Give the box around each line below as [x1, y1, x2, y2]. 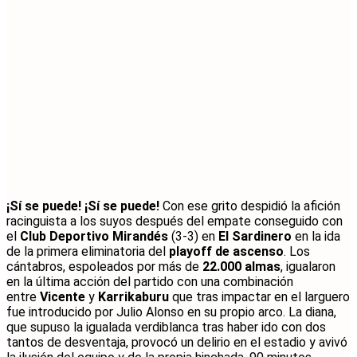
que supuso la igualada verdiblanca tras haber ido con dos [6, 319, 326, 335]
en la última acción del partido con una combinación [6, 273, 293, 289]
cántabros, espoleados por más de [6, 258, 202, 274]
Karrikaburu [98, 288, 172, 304]
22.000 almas [202, 258, 280, 274]
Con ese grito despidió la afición [159, 198, 340, 214]
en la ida [292, 228, 340, 244]
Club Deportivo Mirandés [17, 228, 168, 244]
